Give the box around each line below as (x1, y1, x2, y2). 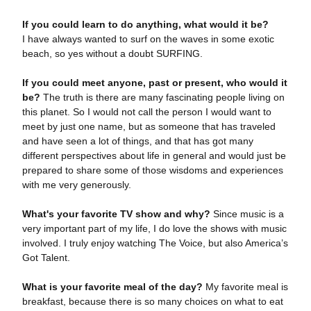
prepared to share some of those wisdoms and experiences (22, 165, 283, 176)
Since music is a (212, 208, 284, 220)
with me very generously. (22, 179, 131, 191)
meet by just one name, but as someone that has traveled (22, 121, 276, 133)
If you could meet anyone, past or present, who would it (22, 77, 287, 89)
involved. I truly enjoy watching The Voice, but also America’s (22, 237, 288, 249)
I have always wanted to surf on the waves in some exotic (22, 33, 274, 45)
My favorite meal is (202, 281, 288, 293)
